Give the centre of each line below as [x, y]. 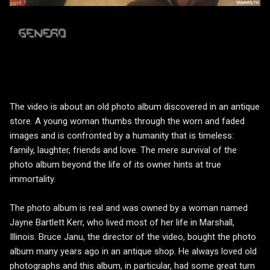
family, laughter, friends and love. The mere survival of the [123, 150]
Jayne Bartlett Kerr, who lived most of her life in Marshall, [122, 223]
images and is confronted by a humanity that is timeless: [122, 136]
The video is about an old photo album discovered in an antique [135, 107]
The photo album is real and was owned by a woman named [129, 208]
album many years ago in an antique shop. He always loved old [133, 252]
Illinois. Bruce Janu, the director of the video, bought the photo [133, 237]
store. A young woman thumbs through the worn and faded [127, 121]
